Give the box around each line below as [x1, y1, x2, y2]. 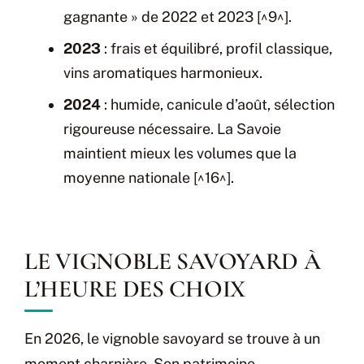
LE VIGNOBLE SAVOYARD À [24, 246, 321, 275]
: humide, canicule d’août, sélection [101, 95, 335, 113]
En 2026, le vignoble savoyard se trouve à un [24, 329, 320, 347]
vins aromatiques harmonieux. [63, 63, 262, 81]
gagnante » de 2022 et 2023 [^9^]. [63, 7, 292, 25]
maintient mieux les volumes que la [63, 144, 297, 162]
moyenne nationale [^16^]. [63, 168, 234, 186]
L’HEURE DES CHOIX [24, 274, 245, 303]
